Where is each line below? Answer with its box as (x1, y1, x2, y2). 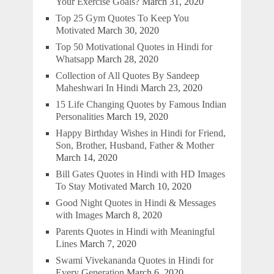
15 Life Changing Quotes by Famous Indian (55, 99, 226, 110)
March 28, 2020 (96, 54, 158, 65)
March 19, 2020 (106, 111, 168, 122)
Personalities (55, 111, 104, 122)
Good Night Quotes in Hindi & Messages (55, 198, 216, 209)
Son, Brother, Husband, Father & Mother (55, 140, 214, 151)
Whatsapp (55, 54, 94, 65)
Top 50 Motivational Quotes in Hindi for (55, 42, 212, 53)
